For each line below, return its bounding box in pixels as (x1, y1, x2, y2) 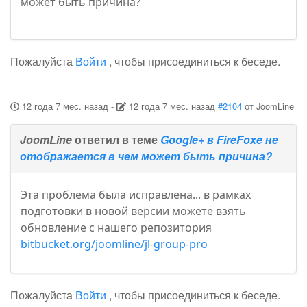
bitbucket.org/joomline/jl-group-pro (21, 236, 208, 252)
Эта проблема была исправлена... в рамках (21, 187, 251, 203)
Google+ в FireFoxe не (160, 132, 278, 148)
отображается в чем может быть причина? (20, 148, 272, 164)
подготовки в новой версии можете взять (21, 204, 246, 219)
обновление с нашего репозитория (21, 220, 212, 236)
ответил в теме (75, 132, 160, 148)
